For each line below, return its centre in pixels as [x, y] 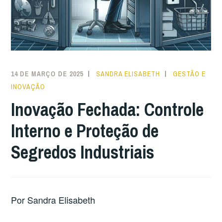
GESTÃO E [190, 74]
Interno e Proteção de [85, 131]
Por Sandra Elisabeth [53, 200]
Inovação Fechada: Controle [108, 109]
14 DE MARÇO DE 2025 [47, 74]
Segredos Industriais [83, 152]
